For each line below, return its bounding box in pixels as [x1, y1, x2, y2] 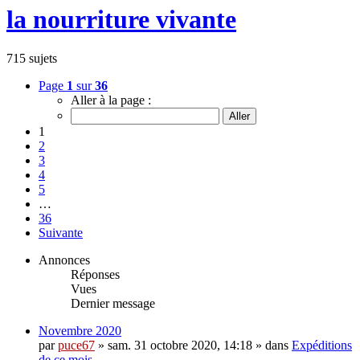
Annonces [39, 253, 90, 268]
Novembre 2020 [39, 324, 121, 338]
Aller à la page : [71, 93, 151, 108]
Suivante [39, 226, 83, 240]
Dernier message [71, 297, 155, 311]
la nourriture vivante [6, 5, 236, 35]
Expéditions [292, 338, 352, 353]
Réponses [71, 268, 120, 282]
